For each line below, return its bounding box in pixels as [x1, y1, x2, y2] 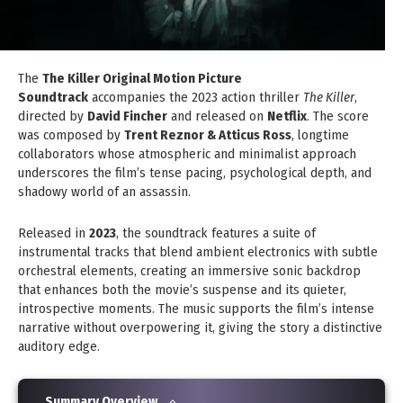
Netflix [267, 107, 307, 124]
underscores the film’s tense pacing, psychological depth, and [18, 164, 372, 181]
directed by [18, 107, 87, 124]
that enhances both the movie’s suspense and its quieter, [18, 281, 346, 298]
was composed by [18, 126, 124, 143]
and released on [167, 107, 267, 124]
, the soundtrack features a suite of [116, 224, 316, 241]
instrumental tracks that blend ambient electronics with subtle [18, 243, 378, 260]
